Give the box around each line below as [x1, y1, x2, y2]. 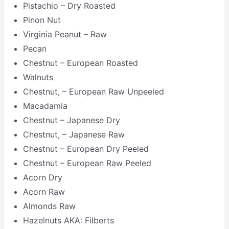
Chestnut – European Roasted [22, 57, 138, 68]
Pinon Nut [22, 14, 61, 25]
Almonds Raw [22, 200, 76, 211]
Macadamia [22, 100, 67, 111]
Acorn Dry [22, 172, 62, 182]
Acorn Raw [22, 186, 65, 197]
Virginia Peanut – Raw [22, 29, 107, 39]
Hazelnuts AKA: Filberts [22, 215, 114, 225]
